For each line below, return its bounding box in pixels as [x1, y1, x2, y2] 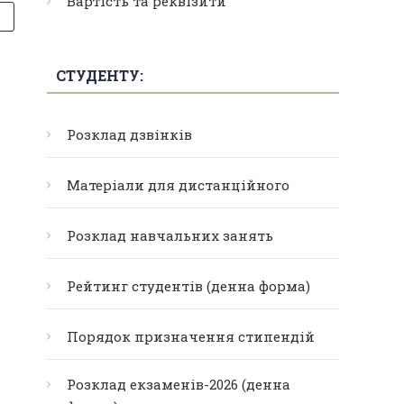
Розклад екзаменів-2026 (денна [67, 375, 290, 393]
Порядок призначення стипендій [67, 327, 315, 345]
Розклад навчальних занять [67, 226, 273, 244]
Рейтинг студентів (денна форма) [67, 277, 310, 295]
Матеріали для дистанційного [67, 176, 289, 194]
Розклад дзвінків [67, 125, 192, 143]
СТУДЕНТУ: [56, 66, 143, 85]
